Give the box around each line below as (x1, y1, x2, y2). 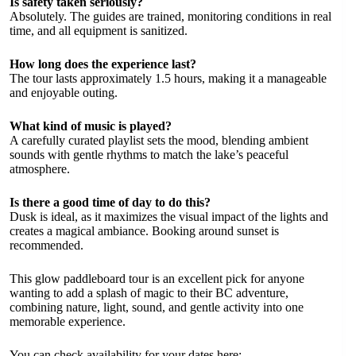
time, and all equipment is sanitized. (10, 24, 188, 38)
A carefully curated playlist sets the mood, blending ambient (10, 133, 308, 148)
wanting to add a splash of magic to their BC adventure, (10, 286, 288, 300)
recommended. (10, 238, 83, 253)
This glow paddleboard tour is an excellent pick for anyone (10, 272, 304, 286)
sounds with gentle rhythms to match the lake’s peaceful (10, 148, 288, 162)
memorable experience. (10, 315, 126, 329)
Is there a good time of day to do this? (10, 195, 211, 210)
